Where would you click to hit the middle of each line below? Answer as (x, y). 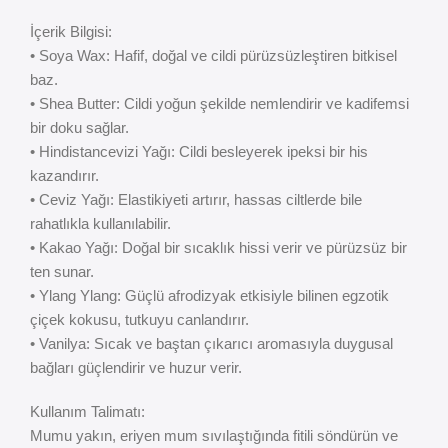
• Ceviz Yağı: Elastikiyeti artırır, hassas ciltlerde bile (196, 200)
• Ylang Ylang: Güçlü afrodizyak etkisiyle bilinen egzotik (209, 296)
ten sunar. (62, 272)
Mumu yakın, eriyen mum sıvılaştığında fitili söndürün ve (214, 436)
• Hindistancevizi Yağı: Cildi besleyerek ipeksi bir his (199, 152)
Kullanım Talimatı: (87, 412)
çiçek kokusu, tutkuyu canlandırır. (139, 320)
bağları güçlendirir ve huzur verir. (136, 368)
